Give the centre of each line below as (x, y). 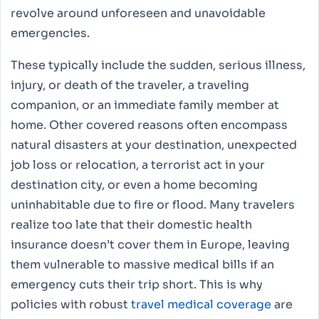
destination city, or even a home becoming (134, 184)
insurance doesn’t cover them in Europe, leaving (150, 244)
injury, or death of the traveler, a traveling (130, 85)
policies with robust (71, 304)
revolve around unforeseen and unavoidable (138, 14)
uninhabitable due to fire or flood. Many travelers (153, 204)
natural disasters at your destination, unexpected (154, 145)
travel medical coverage (201, 304)
